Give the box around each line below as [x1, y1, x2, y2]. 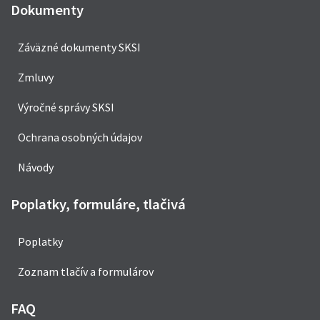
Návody [18, 159, 54, 174]
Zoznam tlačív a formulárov [18, 264, 154, 279]
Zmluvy [18, 69, 54, 84]
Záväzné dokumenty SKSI [18, 39, 141, 54]
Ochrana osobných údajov [18, 129, 142, 144]
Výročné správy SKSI [18, 99, 114, 114]
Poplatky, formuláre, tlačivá [11, 194, 186, 214]
